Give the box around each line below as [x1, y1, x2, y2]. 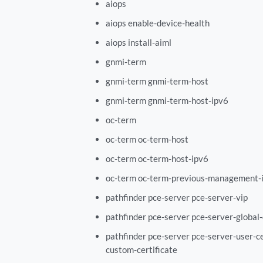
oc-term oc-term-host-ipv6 [105, 153, 208, 164]
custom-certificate [105, 244, 177, 255]
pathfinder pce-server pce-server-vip [105, 191, 248, 203]
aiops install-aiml [105, 36, 171, 48]
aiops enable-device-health [105, 17, 210, 28]
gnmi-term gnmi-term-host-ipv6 [105, 95, 228, 106]
